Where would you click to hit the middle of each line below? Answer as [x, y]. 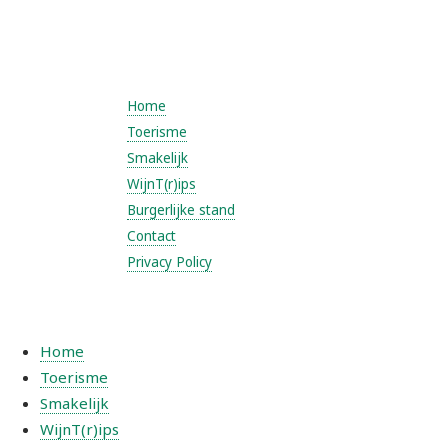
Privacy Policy [169, 262]
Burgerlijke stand [180, 210]
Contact [151, 236]
